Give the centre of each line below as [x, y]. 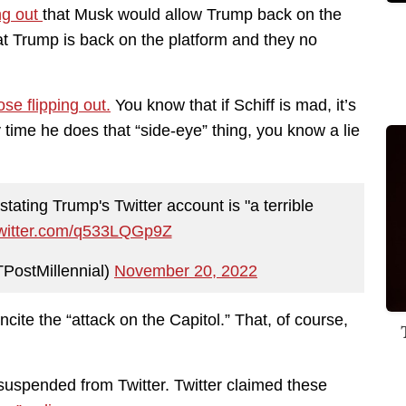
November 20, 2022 [186, 271]
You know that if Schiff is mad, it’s [233, 106]
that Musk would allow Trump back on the [192, 15]
